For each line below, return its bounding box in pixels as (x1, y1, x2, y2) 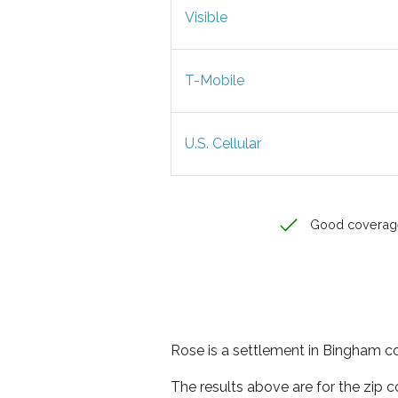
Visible (185, 9, 227, 26)
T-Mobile (185, 72, 244, 89)
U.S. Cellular (185, 135, 261, 152)
